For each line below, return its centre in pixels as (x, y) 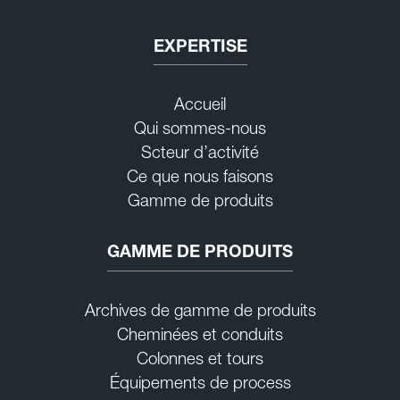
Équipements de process (200, 382)
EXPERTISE (200, 46)
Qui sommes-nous (200, 128)
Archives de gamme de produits (200, 310)
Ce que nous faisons (200, 176)
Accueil (200, 104)
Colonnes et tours (200, 358)
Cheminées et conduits (200, 334)
